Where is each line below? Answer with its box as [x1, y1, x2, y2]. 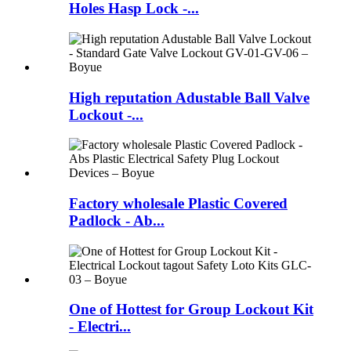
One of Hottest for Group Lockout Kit [69, 301, 313, 318]
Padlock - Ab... [69, 212, 165, 229]
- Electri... [69, 318, 131, 335]
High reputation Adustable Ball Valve [69, 89, 309, 106]
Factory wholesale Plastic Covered [69, 194, 288, 212]
